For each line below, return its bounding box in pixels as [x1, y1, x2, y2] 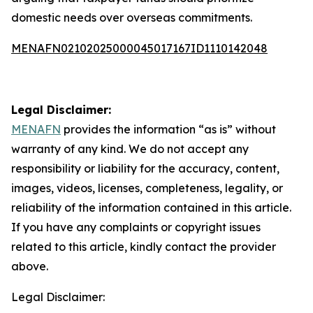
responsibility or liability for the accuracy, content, [11, 161, 279, 175]
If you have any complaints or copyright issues [11, 220, 261, 234]
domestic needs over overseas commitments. [11, 10, 252, 24]
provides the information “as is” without [61, 122, 276, 136]
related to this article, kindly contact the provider [11, 240, 276, 254]
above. [11, 259, 48, 273]
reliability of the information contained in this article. [11, 201, 291, 214]
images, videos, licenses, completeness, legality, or [11, 181, 283, 195]
